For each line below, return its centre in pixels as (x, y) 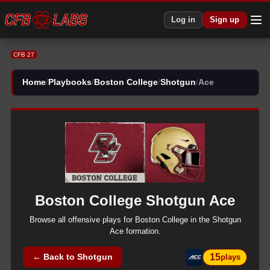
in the (200, 220)
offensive (84, 220)
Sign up (225, 20)
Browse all (47, 220)
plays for (118, 220)
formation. (142, 231)
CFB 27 (24, 55)
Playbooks (70, 83)
